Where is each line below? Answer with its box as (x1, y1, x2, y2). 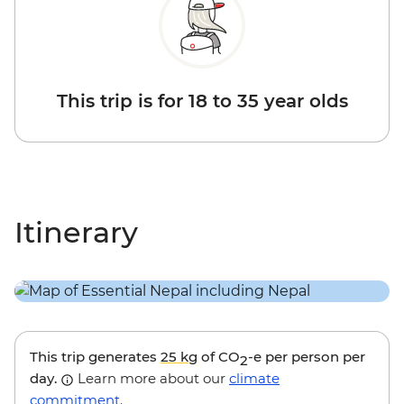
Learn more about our (74, 370, 229, 388)
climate (229, 370, 280, 388)
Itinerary (14, 215, 138, 251)
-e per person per (248, 348, 365, 366)
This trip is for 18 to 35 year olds (56, 90, 348, 113)
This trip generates (30, 348, 161, 366)
